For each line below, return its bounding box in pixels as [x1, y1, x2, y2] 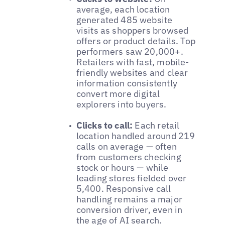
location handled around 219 [76, 130, 195, 142]
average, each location [76, 4, 170, 16]
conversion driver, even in [76, 204, 183, 216]
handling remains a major [76, 193, 182, 205]
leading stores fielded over [76, 172, 187, 184]
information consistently [76, 77, 177, 89]
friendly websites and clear [76, 67, 188, 79]
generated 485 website [76, 14, 173, 26]
